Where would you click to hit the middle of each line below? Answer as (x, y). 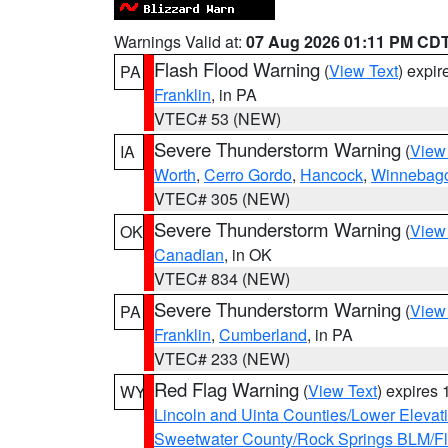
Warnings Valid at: (180, 41)
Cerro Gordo (248, 174)
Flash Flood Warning (237, 69)
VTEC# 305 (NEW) (222, 198)
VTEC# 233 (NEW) (222, 358)
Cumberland (263, 334)
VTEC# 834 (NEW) (222, 278)
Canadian (189, 254)
